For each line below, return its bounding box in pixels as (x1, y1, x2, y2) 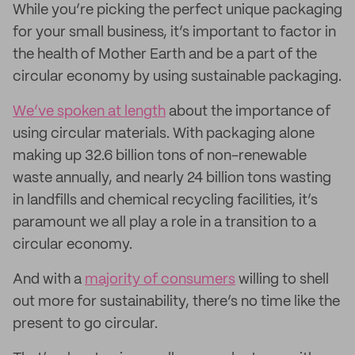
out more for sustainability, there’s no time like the (13, 295, 340, 309)
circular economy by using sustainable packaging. (13, 70, 342, 84)
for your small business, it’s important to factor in (13, 25, 336, 40)
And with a (13, 273, 85, 287)
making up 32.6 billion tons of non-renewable (13, 149, 307, 163)
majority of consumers (85, 273, 235, 287)
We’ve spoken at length (13, 105, 166, 119)
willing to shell (235, 273, 329, 287)
